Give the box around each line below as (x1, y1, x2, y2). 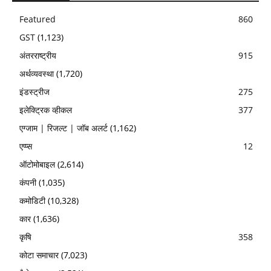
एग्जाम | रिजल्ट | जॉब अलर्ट (19, 122, 108, 134)
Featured (19, 13, 56, 25)
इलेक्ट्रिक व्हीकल (19, 104, 72, 116)
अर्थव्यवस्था (19, 68, 54, 80)
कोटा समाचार (19, 249, 59, 261)
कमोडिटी (19, 195, 45, 207)
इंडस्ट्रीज (19, 86, 50, 98)
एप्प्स (19, 140, 32, 152)
